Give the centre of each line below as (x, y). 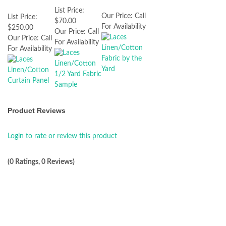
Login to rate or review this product (62, 136)
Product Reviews (37, 110)
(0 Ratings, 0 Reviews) (41, 162)
